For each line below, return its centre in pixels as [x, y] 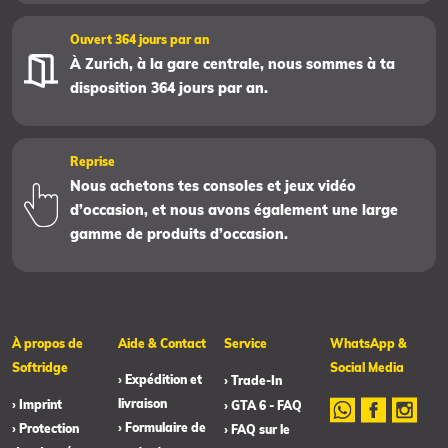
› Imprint [37, 404]
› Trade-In [253, 380]
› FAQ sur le [257, 429]
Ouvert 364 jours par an [139, 39]
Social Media [367, 367]
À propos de [47, 343]
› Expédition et [160, 379]
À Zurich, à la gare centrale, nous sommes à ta [232, 63]
